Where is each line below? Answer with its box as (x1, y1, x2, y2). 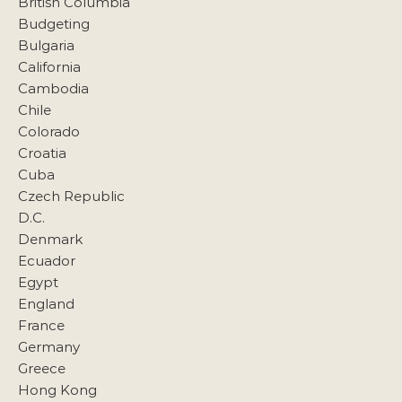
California (18, 57, 81, 75)
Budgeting (18, 14, 90, 32)
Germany (18, 337, 80, 355)
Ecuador (18, 251, 75, 269)
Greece (18, 359, 66, 377)
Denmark (18, 230, 83, 248)
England (18, 294, 74, 312)
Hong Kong (18, 380, 97, 398)
